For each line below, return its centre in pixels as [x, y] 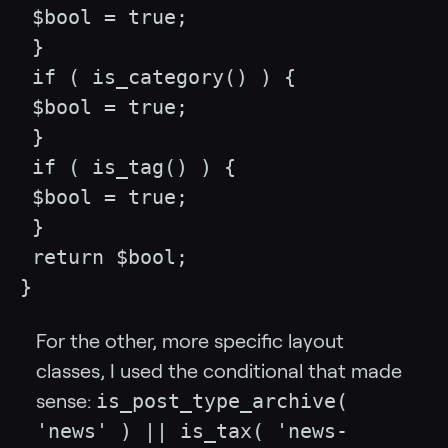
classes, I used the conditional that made [219, 371]
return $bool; [104, 257]
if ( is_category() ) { [158, 77]
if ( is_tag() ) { [128, 167]
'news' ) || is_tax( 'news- [192, 431]
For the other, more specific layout [190, 341]
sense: [66, 401]
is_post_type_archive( [222, 401]
